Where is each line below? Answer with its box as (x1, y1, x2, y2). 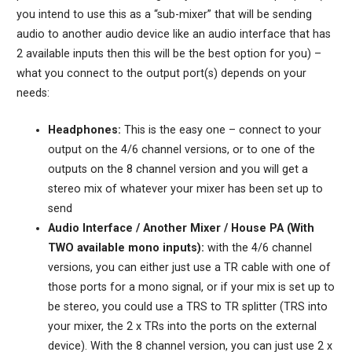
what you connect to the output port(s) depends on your (16, 67, 306, 81)
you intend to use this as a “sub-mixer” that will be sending (16, 8, 312, 22)
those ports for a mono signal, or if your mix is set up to (47, 280, 335, 294)
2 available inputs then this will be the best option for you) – (16, 47, 321, 61)
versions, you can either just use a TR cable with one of (47, 260, 331, 274)
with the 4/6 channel (203, 240, 312, 255)
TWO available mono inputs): (47, 240, 204, 255)
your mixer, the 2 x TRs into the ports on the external (47, 319, 317, 333)
